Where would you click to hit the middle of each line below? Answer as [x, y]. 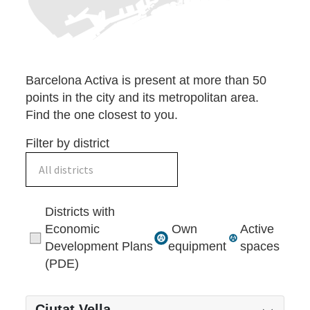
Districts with [80, 212]
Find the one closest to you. [102, 115]
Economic [73, 229]
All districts [66, 170]
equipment [197, 247]
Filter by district [68, 144]
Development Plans [99, 247]
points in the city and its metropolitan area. [143, 98]
